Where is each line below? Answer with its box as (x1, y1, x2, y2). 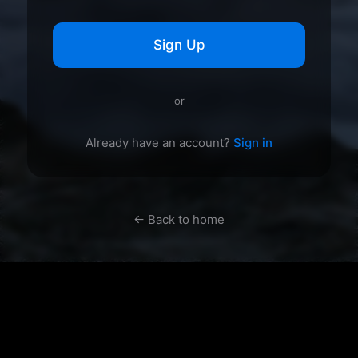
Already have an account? (86, 135, 233, 150)
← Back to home (133, 212, 225, 227)
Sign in (233, 135, 272, 150)
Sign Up (153, 37, 205, 53)
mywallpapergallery (119, 339, 239, 355)
